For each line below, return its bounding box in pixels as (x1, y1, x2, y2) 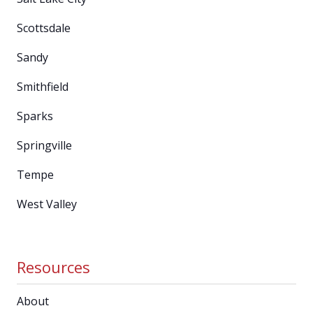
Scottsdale (17, 20, 71, 36)
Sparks (17, 108, 53, 124)
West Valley (17, 196, 77, 212)
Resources (17, 256, 90, 277)
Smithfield (17, 78, 68, 94)
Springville (17, 137, 72, 153)
